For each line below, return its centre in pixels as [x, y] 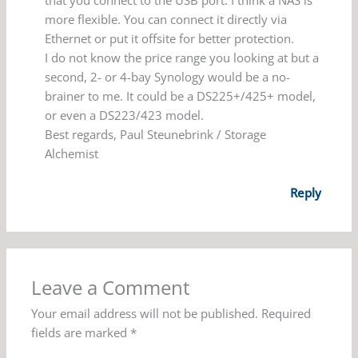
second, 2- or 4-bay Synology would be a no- [168, 76]
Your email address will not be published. [145, 313]
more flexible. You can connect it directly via [166, 19]
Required [286, 313]
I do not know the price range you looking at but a [182, 57]
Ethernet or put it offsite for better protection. [170, 38]
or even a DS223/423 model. [125, 115]
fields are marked [81, 332]
